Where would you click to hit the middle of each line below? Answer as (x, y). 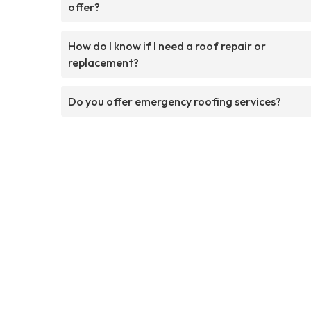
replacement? (103, 62)
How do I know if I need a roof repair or (167, 45)
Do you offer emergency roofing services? (175, 101)
